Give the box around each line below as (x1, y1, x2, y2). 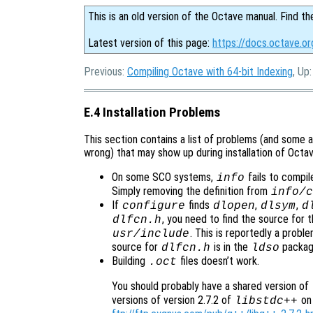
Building (112, 254, 148, 268)
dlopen (212, 200, 255, 213)
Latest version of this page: (88, 36, 212, 50)
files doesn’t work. (177, 254, 259, 268)
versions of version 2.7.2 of (112, 293, 234, 307)
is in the (210, 240, 251, 254)
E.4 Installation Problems (84, 104, 220, 120)
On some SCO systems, (112, 170, 216, 184)
